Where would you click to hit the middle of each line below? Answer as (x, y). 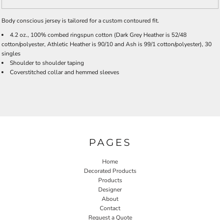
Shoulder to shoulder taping (47, 63)
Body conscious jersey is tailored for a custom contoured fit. (80, 21)
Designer (110, 189)
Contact (110, 208)
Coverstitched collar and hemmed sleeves (65, 72)
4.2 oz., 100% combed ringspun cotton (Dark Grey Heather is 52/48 (98, 35)
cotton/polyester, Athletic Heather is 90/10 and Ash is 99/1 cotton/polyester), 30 (107, 44)
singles (11, 54)
